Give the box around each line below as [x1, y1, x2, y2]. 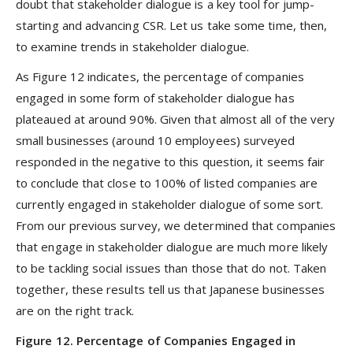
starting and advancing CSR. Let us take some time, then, [16, 17, 328, 33]
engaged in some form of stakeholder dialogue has [16, 90, 295, 106]
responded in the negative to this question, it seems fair [16, 154, 325, 170]
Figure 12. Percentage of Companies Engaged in [16, 333, 296, 349]
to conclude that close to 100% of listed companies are [16, 175, 318, 191]
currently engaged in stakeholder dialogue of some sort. [16, 196, 324, 213]
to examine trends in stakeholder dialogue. [16, 38, 250, 54]
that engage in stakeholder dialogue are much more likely [16, 239, 329, 255]
